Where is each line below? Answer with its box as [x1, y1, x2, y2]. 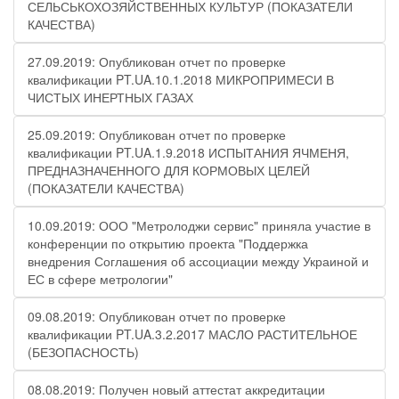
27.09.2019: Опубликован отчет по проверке [28, 53, 286, 70]
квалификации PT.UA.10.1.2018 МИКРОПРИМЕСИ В [28, 70, 334, 88]
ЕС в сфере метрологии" [28, 270, 173, 288]
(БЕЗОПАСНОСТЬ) [28, 343, 139, 361]
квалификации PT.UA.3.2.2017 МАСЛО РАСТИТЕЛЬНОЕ [28, 325, 357, 343]
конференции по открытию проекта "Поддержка [28, 234, 308, 252]
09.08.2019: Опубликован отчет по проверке [28, 307, 286, 325]
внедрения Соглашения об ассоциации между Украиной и [28, 252, 369, 270]
